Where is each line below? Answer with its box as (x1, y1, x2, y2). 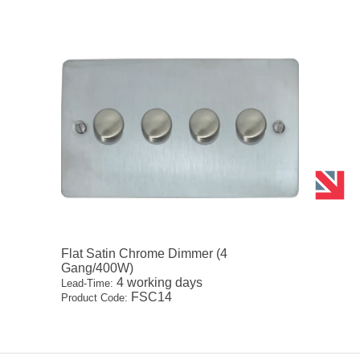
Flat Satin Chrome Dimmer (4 (61, 247, 228, 261)
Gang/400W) (61, 261, 134, 276)
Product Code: (61, 292, 129, 305)
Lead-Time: (61, 277, 114, 290)
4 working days (113, 276, 203, 290)
